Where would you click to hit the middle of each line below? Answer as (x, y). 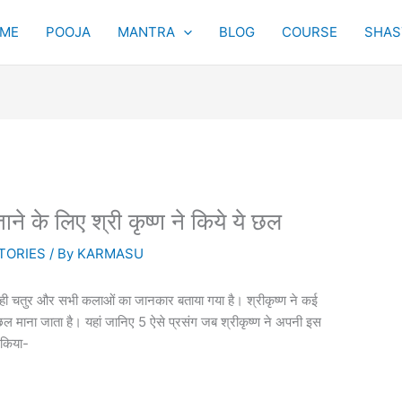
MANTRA (146, 32)
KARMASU (111, 253)
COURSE (310, 32)
